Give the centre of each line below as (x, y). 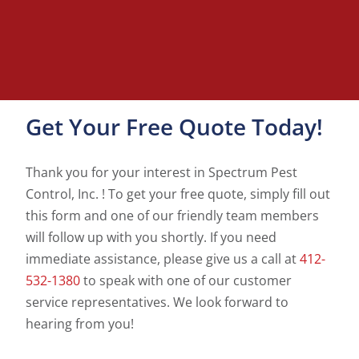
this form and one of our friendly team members (173, 216)
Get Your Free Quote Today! (175, 127)
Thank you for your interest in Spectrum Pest (162, 173)
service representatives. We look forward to (157, 303)
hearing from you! (80, 324)
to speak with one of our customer (186, 281)
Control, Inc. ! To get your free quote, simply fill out (178, 194)
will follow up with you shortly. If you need (151, 238)
